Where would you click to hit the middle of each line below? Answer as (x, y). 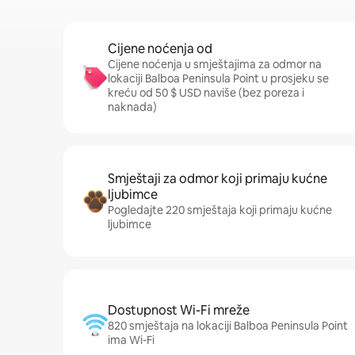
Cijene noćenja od (160, 49)
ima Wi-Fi (131, 340)
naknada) (132, 107)
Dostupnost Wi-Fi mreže (179, 310)
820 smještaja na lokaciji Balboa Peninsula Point (228, 326)
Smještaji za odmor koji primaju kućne (218, 179)
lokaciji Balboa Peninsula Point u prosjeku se (218, 78)
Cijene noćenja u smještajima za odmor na (215, 64)
